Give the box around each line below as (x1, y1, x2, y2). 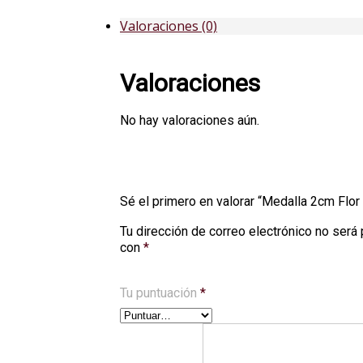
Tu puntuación (120, 285, 200, 301)
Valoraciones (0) (120, 17, 217, 36)
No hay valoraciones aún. (120, 113, 259, 129)
